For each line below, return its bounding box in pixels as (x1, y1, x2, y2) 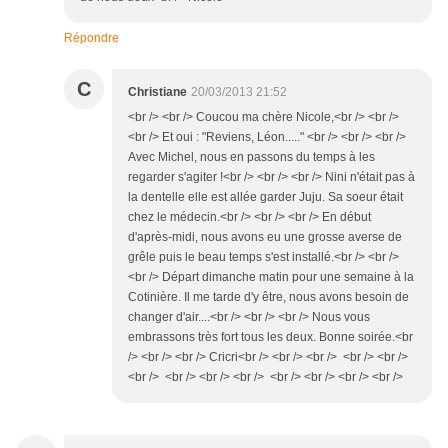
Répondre (64, 31, 119, 46)
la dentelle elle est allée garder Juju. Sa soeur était (128, 190, 403, 205)
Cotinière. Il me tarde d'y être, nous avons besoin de (128, 290, 409, 305)
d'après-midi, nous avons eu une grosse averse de (128, 230, 402, 245)
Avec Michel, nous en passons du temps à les (128, 150, 375, 165)
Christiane (128, 85, 187, 100)
